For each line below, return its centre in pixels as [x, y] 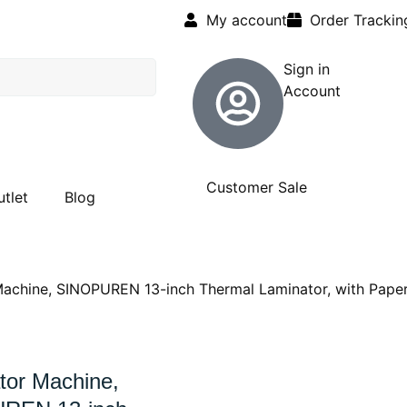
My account [247, 20]
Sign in [307, 69]
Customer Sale [257, 187]
